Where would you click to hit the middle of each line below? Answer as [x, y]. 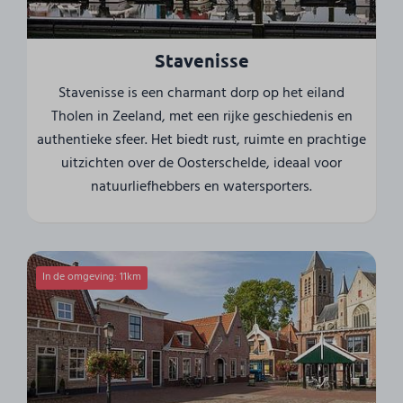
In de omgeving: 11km [92, 278]
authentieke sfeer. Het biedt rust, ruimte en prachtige [201, 140]
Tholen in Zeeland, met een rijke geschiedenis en [201, 116]
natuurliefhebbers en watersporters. [201, 187]
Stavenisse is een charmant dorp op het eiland [201, 93]
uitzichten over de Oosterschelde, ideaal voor [201, 163]
